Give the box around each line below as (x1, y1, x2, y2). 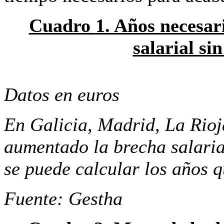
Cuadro (28, 14, 95, 36)
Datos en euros (4, 83, 119, 105)
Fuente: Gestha (4, 187, 122, 209)
